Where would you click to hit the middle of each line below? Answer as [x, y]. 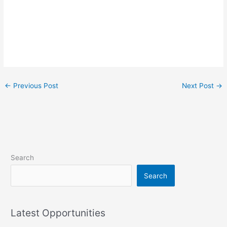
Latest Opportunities [58, 213]
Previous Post [35, 85]
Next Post [199, 85]
